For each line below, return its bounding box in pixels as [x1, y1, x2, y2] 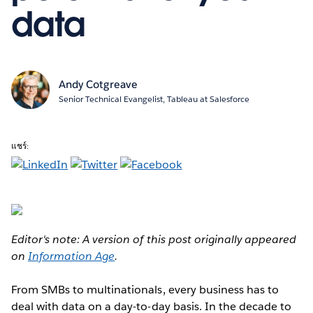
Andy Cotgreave [58, 77, 138, 91]
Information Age [28, 248, 115, 263]
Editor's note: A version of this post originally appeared [11, 231, 297, 247]
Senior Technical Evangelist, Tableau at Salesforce [58, 92, 249, 105]
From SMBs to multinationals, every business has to [11, 282, 279, 297]
